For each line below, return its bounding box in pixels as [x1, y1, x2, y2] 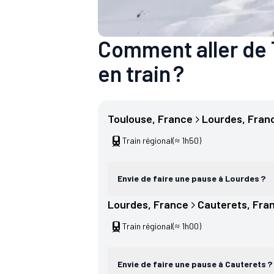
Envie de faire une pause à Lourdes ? [117, 173, 265, 184]
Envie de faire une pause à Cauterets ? [117, 259, 272, 270]
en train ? [98, 60, 184, 87]
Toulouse [108, 112, 152, 126]
